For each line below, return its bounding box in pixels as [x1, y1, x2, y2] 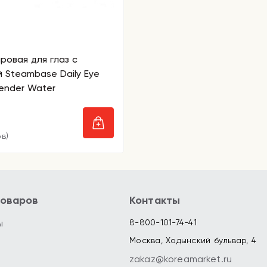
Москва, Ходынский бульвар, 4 [129, 235, 256, 245]
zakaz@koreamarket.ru [129, 253, 232, 265]
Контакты [129, 194, 181, 207]
